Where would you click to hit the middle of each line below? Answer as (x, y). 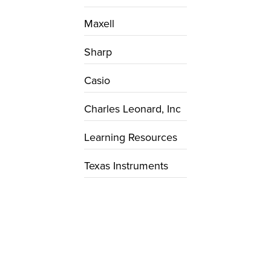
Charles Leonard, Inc (132, 109)
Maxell (99, 24)
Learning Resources (131, 137)
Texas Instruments (126, 166)
